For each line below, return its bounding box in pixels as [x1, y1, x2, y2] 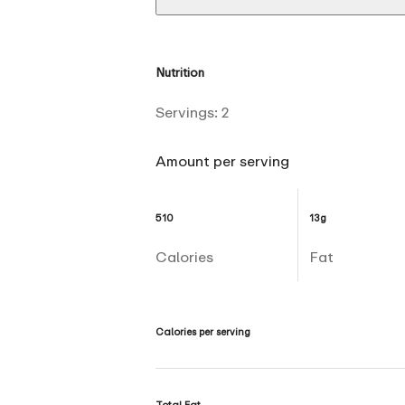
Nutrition [155, 64, 204, 80]
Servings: [155, 102, 221, 121]
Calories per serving [155, 325, 250, 337]
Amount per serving [155, 151, 289, 170]
